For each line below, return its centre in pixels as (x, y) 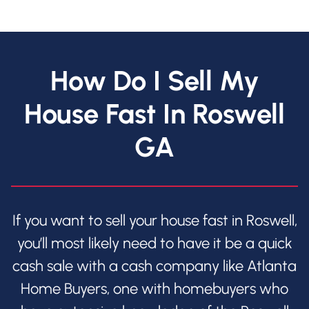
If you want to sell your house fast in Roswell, (154, 221)
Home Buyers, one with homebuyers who (154, 289)
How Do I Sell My (154, 81)
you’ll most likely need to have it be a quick (154, 243)
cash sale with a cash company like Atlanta (154, 266)
